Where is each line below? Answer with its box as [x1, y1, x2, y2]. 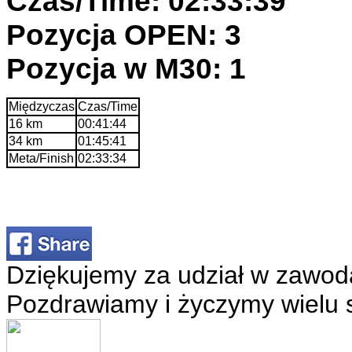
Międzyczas [9, 99, 75, 113]
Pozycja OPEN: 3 [6, 17, 241, 51]
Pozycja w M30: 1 [6, 51, 246, 85]
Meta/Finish [9, 151, 74, 165]
